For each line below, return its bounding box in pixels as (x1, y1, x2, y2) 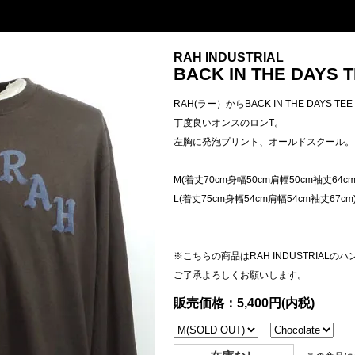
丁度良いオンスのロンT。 (174, 116, 284, 128)
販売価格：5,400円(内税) (174, 296, 315, 310)
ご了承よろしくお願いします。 (174, 269, 307, 281)
